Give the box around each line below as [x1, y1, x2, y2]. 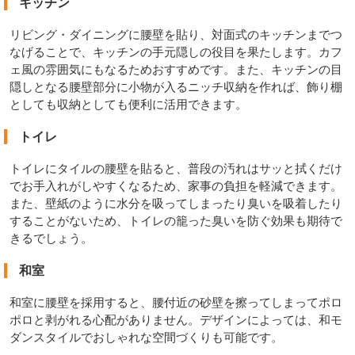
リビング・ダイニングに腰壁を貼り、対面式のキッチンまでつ [9, 27, 342, 41]
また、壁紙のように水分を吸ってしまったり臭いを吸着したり [9, 196, 342, 210]
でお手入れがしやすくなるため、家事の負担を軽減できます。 [9, 178, 342, 193]
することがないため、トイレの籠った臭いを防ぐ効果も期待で [9, 213, 342, 227]
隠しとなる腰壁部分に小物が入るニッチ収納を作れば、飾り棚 [9, 79, 342, 94]
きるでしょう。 [9, 231, 93, 245]
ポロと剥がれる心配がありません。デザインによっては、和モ [9, 312, 342, 326]
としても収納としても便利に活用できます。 [9, 97, 247, 111]
